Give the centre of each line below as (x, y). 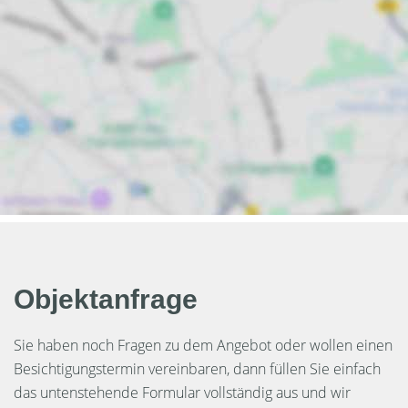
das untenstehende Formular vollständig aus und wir (182, 393)
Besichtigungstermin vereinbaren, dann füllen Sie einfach (197, 369)
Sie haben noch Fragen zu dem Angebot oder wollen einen (203, 346)
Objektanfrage (106, 300)
